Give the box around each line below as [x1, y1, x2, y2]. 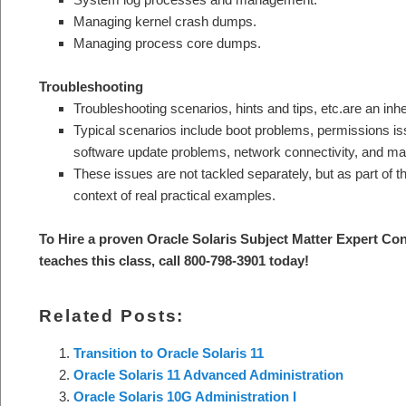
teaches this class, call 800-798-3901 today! [39, 253, 309, 269]
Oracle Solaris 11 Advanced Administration [72, 366, 343, 382]
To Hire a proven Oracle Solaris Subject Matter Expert [39, 231, 382, 247]
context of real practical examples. [72, 187, 275, 203]
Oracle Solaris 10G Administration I [72, 388, 296, 404]
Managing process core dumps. [72, 34, 261, 51]
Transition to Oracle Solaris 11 [72, 344, 264, 361]
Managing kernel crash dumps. [72, 13, 256, 29]
